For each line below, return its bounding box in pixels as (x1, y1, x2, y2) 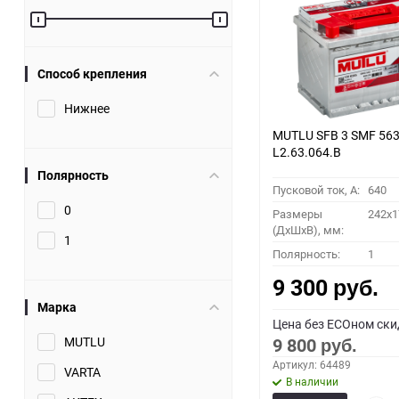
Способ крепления (37, 65, 147, 83)
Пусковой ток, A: (273, 182, 360, 199)
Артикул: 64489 (273, 357, 351, 372)
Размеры (273, 206, 322, 223)
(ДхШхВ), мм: (273, 222, 344, 239)
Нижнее (64, 100, 110, 118)
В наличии (286, 374, 338, 389)
